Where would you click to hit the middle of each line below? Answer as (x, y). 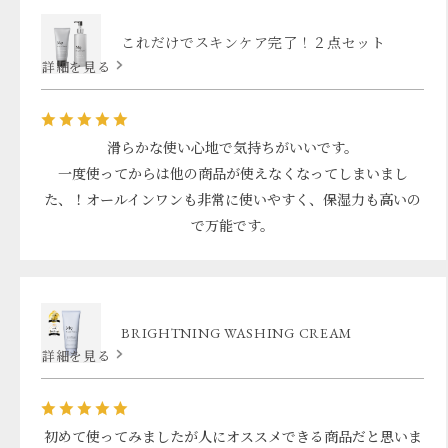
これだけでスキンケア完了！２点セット (253, 43)
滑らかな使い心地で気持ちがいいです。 (233, 147)
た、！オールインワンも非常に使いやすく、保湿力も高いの (233, 199)
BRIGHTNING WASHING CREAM (237, 332)
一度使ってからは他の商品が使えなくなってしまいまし (232, 173)
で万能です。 (233, 225)
